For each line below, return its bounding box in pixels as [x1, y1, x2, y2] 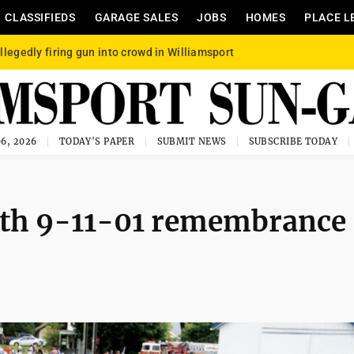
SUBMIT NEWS [156, 136, 227, 147]
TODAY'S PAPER [58, 136, 135, 147]
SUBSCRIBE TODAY [248, 136, 338, 147]
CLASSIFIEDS [5, 11, 76, 24]
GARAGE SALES [94, 11, 179, 24]
